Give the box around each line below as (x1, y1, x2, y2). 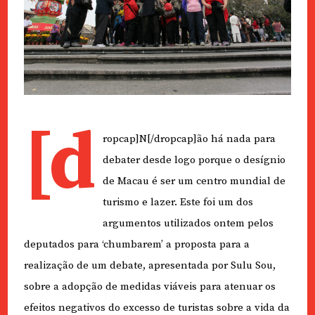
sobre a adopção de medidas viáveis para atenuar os (23, 280, 276, 294)
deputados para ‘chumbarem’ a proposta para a (23, 238, 250, 252)
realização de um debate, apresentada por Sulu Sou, (23, 259, 276, 273)
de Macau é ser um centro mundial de (102, 174, 285, 188)
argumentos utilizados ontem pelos (102, 217, 274, 231)
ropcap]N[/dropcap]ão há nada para (102, 132, 276, 146)
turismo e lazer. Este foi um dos (102, 195, 253, 210)
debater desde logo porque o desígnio (102, 153, 285, 167)
